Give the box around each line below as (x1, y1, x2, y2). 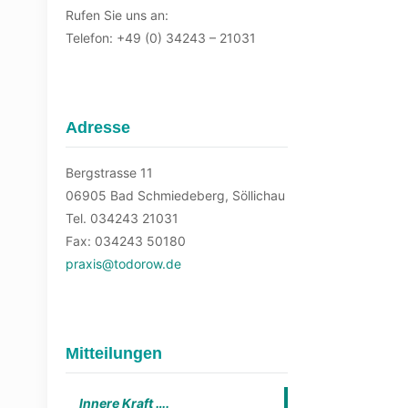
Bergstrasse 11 (66, 165, 153, 180)
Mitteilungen (66, 344, 162, 362)
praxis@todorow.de (66, 256, 181, 271)
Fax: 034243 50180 (66, 233, 186, 249)
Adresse (66, 118, 130, 137)
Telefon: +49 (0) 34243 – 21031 (66, 30, 256, 46)
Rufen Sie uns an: (66, 7, 168, 23)
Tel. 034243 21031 (66, 210, 178, 226)
